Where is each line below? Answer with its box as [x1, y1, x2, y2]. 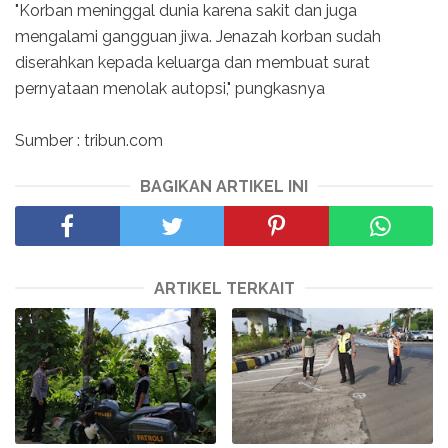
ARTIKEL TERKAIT [153, 278, 295, 298]
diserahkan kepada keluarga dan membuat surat [15, 52, 370, 72]
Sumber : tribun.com [15, 130, 163, 150]
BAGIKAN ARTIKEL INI [140, 176, 308, 196]
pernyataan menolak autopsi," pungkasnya [15, 78, 325, 98]
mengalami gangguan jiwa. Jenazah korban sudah [15, 26, 381, 46]
